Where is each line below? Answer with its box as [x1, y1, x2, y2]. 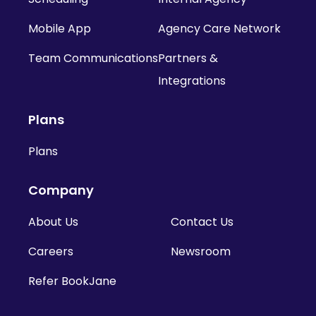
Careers [28, 243, 73, 260]
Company [28, 181, 94, 199]
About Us [28, 213, 78, 230]
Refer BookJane [28, 272, 116, 289]
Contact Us [171, 213, 233, 230]
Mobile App [28, 20, 91, 37]
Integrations [158, 72, 226, 89]
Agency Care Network [158, 20, 281, 37]
